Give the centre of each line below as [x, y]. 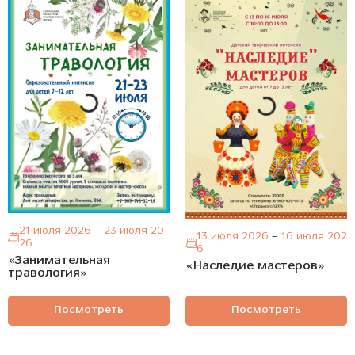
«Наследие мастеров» [255, 266]
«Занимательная [59, 260]
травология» [48, 273]
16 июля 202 [313, 236]
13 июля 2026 [234, 236]
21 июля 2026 [57, 231]
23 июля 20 [132, 231]
